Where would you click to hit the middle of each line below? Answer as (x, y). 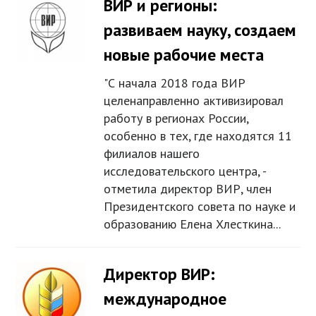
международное (165, 299)
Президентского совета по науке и (200, 207)
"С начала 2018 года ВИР (175, 83)
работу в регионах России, (176, 119)
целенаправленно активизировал (194, 101)
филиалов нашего (152, 154)
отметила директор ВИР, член (188, 189)
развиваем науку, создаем (200, 30)
